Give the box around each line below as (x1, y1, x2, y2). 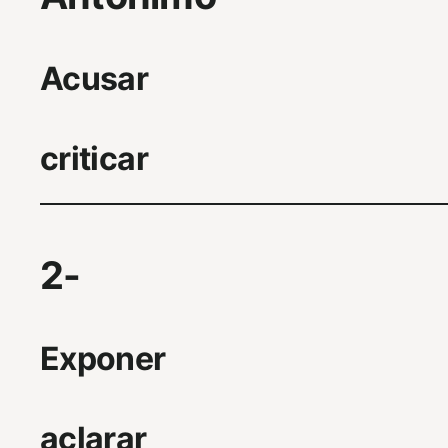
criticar (40, 138, 148, 178)
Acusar (40, 58, 149, 98)
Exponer (40, 339, 166, 379)
